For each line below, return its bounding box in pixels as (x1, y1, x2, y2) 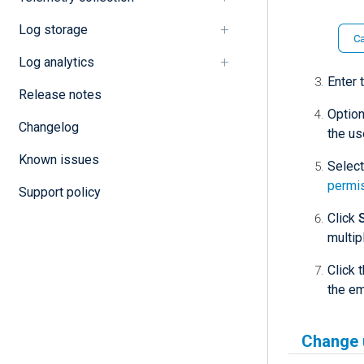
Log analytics (18, 54, 94, 70)
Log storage (18, 21, 88, 37)
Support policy (18, 184, 101, 200)
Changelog (18, 119, 79, 135)
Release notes (18, 86, 102, 102)
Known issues (18, 151, 99, 167)
